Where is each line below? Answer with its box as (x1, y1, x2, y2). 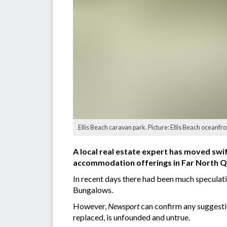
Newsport (108, 201, 141, 211)
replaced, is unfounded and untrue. (73, 212, 190, 222)
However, (73, 201, 108, 211)
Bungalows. (73, 185, 113, 195)
